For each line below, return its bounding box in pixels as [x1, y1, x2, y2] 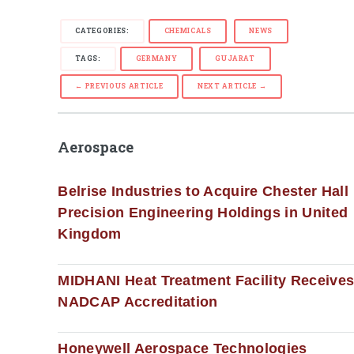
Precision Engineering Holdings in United [58, 205, 348, 221]
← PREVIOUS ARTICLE [75, 81, 164, 91]
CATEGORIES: [75, 25, 130, 35]
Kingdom [58, 226, 122, 243]
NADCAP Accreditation [58, 294, 218, 311]
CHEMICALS [164, 25, 212, 35]
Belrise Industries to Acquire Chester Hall [58, 183, 348, 200]
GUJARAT [215, 53, 255, 62]
